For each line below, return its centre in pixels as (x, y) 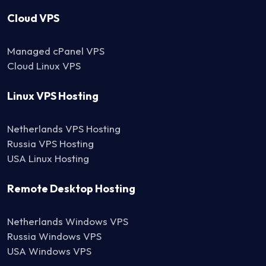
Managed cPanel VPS (56, 50)
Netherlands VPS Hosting (64, 128)
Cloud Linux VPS (44, 65)
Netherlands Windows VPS (68, 221)
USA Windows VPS (49, 251)
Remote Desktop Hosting (71, 188)
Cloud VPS (33, 18)
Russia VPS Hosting (50, 143)
